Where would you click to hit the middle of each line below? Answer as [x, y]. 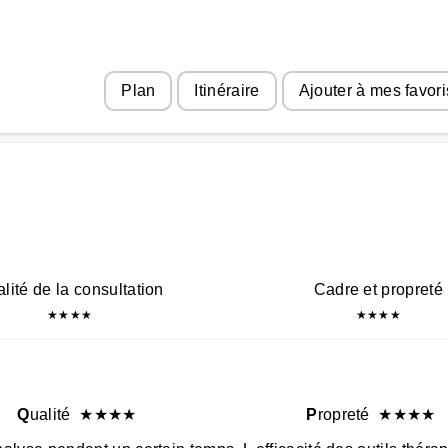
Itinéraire [227, 90]
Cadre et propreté [378, 289]
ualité [54, 414]
